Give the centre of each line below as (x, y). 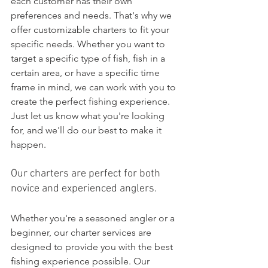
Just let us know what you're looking (89, 116)
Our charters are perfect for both (87, 174)
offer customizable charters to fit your (91, 30)
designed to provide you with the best (93, 247)
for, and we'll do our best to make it (87, 130)
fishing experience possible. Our (81, 261)
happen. (28, 144)
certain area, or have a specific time (86, 73)
